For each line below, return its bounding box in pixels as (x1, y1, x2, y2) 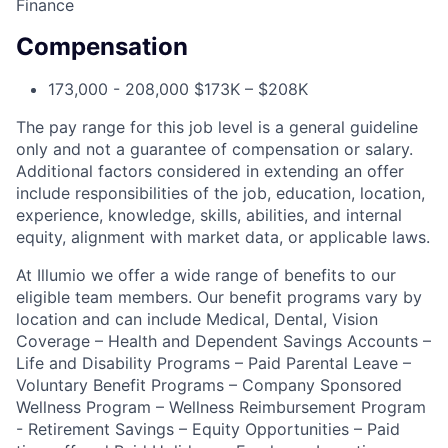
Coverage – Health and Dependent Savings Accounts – (16, 331, 431, 352)
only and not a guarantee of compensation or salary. (16, 139, 413, 160)
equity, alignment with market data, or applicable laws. (16, 227, 430, 248)
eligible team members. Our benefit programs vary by (16, 287, 422, 308)
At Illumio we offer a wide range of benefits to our (16, 265, 396, 286)
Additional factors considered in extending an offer (16, 161, 404, 182)
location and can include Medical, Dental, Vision (16, 309, 378, 330)
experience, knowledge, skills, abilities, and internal (16, 205, 402, 226)
